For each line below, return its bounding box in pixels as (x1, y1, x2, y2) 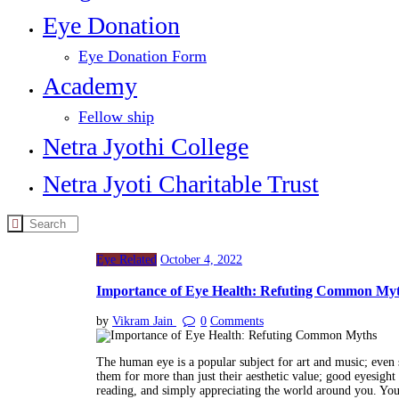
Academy (43, 72, 137, 101)
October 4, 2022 (160, 253, 242, 267)
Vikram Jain (112, 314, 176, 329)
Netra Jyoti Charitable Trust (43, 170, 319, 199)
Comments (209, 314, 264, 329)
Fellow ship (78, 108, 154, 126)
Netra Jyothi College (43, 133, 248, 161)
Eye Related (96, 253, 157, 267)
